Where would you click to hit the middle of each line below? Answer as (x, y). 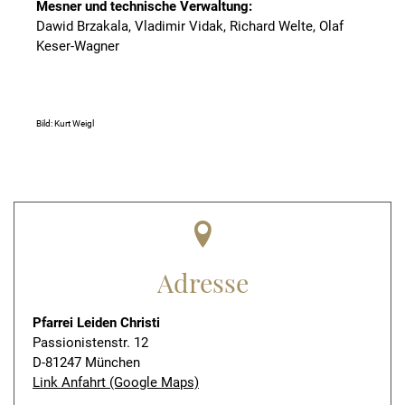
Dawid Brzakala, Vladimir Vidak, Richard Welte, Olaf (190, 26)
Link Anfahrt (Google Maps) (116, 382)
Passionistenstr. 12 (90, 343)
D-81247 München (86, 363)
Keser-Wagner (78, 46)
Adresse (202, 282)
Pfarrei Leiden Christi (96, 323)
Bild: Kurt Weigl (65, 123)
